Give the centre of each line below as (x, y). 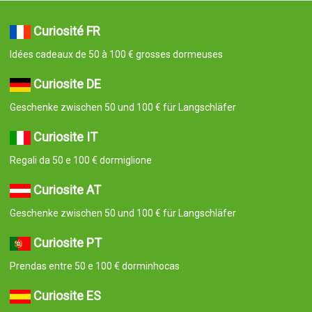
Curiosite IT (65, 136)
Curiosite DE (67, 84)
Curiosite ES (67, 295)
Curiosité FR (67, 31)
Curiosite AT (67, 189)
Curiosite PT (67, 242)
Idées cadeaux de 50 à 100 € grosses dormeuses (116, 54)
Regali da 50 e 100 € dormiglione (80, 160)
